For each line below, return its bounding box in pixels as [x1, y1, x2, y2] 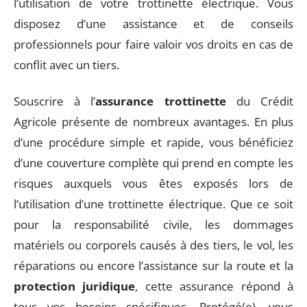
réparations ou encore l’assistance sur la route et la [14, 257, 293, 273]
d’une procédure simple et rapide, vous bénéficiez [14, 134, 293, 150]
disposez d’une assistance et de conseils [14, 16, 293, 32]
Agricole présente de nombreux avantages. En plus [14, 113, 293, 130]
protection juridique [14, 278, 136, 294]
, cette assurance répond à [135, 278, 294, 294]
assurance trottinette [95, 93, 226, 109]
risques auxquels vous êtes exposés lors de [14, 175, 293, 191]
